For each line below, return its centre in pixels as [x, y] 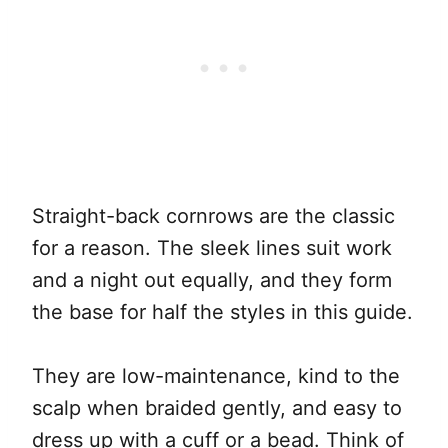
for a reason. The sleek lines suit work [212, 247]
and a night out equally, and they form [212, 279]
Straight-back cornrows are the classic [213, 215]
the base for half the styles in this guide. [222, 311]
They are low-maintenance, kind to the [216, 375]
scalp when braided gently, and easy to [217, 407]
